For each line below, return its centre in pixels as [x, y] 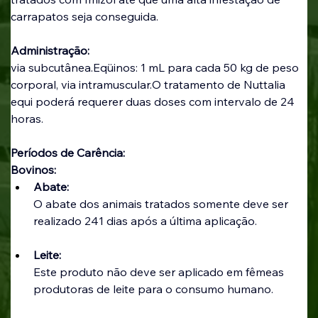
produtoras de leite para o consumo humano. [153, 289]
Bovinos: [34, 170]
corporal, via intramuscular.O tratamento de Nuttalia [149, 85]
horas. [27, 119]
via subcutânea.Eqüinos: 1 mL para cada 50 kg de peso [156, 68]
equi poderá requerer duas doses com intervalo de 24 [154, 102]
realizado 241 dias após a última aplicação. [145, 221]
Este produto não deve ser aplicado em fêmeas [160, 272]
